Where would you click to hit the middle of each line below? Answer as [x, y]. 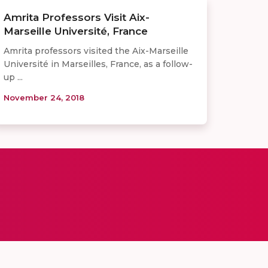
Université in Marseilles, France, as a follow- [98, 64]
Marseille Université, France [76, 31]
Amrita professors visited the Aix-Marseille [96, 51]
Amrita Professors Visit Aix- [77, 17]
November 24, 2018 [44, 97]
